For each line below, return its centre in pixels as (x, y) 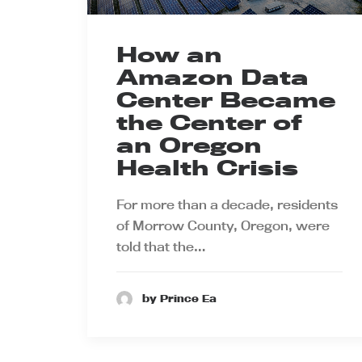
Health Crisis (207, 167)
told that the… (161, 246)
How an (169, 54)
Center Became (226, 99)
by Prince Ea (179, 299)
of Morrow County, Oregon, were (223, 225)
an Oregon (189, 145)
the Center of (209, 122)
